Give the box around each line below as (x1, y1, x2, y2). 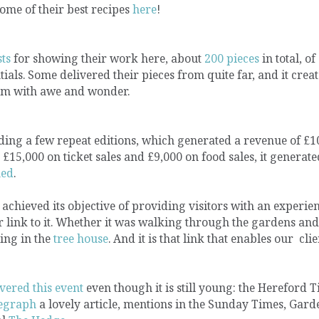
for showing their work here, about (11, 51, 204, 67)
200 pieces (204, 51, 259, 67)
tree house (53, 231, 108, 247)
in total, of (259, 51, 315, 67)
